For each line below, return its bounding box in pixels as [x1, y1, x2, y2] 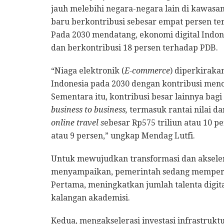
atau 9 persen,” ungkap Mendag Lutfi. [51, 131, 195, 141]
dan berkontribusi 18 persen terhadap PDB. [51, 43, 218, 53]
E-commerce [124, 66, 170, 76]
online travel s [51, 118, 104, 128]
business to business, [51, 105, 129, 115]
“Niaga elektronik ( [51, 66, 124, 76]
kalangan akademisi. [51, 193, 130, 203]
